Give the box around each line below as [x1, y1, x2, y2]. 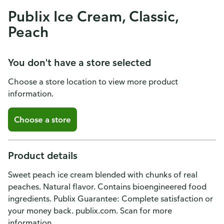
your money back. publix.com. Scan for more [8, 205, 172, 215]
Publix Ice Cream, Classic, [8, 7, 179, 25]
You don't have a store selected [8, 56, 151, 68]
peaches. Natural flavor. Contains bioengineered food [8, 181, 206, 191]
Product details [8, 149, 77, 161]
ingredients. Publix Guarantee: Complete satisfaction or [8, 193, 213, 203]
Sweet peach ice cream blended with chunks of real [8, 169, 197, 179]
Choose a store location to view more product [8, 76, 178, 86]
